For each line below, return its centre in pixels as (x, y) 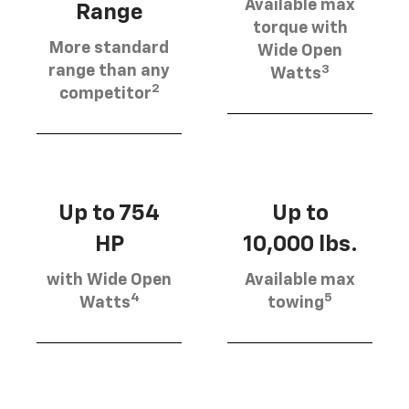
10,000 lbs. (300, 244)
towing (296, 303)
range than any (109, 71)
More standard (109, 48)
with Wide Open (109, 280)
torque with (300, 29)
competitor (105, 94)
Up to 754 (109, 213)
